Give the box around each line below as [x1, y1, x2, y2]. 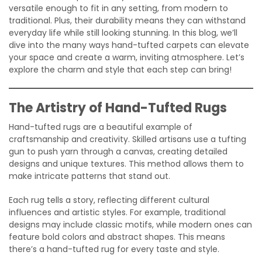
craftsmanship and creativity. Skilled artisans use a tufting [9, 133, 246, 145]
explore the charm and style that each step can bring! [9, 63, 232, 75]
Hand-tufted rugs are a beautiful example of [9, 120, 192, 133]
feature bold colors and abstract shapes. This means [9, 230, 225, 243]
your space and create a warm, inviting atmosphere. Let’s [9, 51, 244, 63]
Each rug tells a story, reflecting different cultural [9, 194, 209, 206]
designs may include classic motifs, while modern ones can [9, 218, 252, 230]
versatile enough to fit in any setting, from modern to [9, 2, 228, 14]
